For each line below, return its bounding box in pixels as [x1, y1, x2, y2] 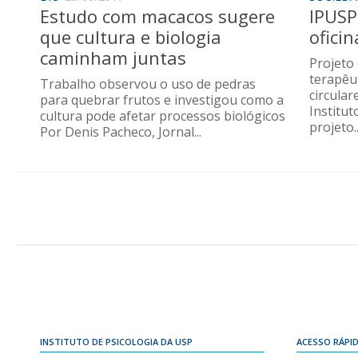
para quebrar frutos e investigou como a [40, 91, 284, 109]
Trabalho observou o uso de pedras [40, 75, 256, 93]
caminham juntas [40, 46, 186, 70]
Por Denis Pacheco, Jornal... [40, 123, 201, 141]
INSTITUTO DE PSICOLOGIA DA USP [40, 336, 193, 348]
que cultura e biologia [40, 25, 221, 50]
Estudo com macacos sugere [40, 4, 275, 29]
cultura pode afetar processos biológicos [40, 107, 285, 125]
